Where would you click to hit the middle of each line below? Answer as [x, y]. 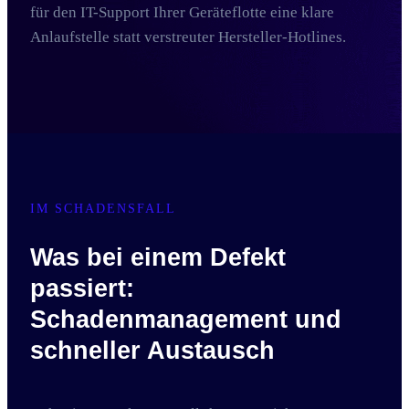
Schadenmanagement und [186, 320]
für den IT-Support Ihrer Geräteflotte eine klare [182, 12]
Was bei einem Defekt [158, 257]
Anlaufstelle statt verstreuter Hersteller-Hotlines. [188, 37]
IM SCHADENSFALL [103, 209]
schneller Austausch [152, 351]
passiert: [82, 288]
